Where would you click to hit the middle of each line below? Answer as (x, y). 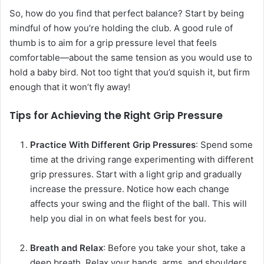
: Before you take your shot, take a (174, 248)
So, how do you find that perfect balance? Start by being (127, 14)
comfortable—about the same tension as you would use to (131, 58)
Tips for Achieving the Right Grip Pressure (116, 116)
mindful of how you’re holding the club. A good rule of (121, 28)
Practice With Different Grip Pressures (113, 145)
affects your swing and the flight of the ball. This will (138, 204)
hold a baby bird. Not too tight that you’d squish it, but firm (130, 72)
